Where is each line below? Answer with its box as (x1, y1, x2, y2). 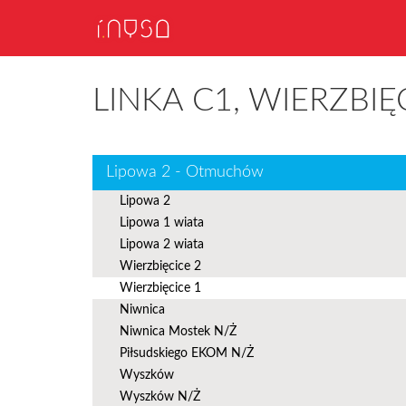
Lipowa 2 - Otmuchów (106, 164, 264, 180)
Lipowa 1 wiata (120, 217, 204, 229)
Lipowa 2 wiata (120, 238, 204, 251)
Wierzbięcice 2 (120, 260, 201, 273)
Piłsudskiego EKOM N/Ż (120, 347, 254, 360)
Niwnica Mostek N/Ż (120, 325, 237, 338)
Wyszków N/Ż (120, 391, 200, 403)
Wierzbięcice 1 (120, 282, 201, 295)
